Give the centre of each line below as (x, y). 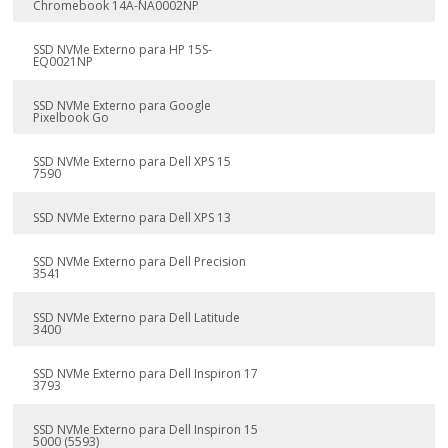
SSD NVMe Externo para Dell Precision (140, 261)
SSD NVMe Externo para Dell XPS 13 (132, 217)
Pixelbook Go (71, 117)
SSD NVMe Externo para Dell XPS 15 (132, 161)
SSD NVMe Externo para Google (122, 105)
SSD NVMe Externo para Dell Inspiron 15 (146, 429)
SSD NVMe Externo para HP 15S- (123, 49)
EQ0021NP (63, 61)
